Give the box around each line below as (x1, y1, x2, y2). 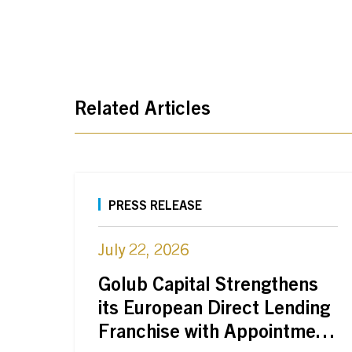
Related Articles (75, 95, 211, 119)
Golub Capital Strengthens (98, 271, 318, 295)
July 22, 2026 (98, 239, 189, 258)
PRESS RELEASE (108, 196, 202, 212)
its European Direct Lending (98, 295, 330, 318)
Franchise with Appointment (98, 318, 333, 342)
